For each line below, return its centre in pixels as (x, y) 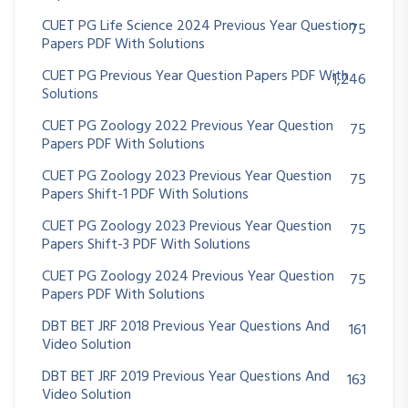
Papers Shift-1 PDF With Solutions (145, 195)
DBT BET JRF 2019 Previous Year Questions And (186, 377)
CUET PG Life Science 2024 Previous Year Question (199, 27)
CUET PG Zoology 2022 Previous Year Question (188, 127)
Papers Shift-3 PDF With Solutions (146, 245)
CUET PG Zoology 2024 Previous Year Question (188, 277)
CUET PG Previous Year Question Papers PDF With (195, 77)
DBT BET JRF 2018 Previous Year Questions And (186, 327)
